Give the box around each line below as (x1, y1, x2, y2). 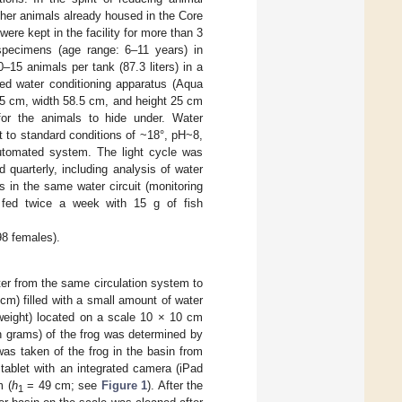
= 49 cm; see (22, 379, 101, 393)
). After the (147, 379, 204, 393)
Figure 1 (100, 379, 148, 393)
